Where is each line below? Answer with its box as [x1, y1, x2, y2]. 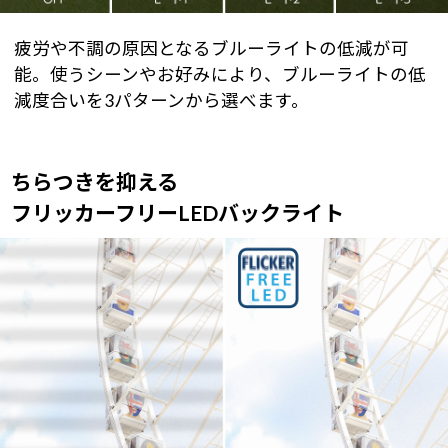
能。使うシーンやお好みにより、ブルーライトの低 [14, 63, 426, 85]
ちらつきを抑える [10, 168, 178, 194]
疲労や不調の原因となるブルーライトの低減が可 [14, 37, 409, 59]
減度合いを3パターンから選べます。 [14, 89, 309, 111]
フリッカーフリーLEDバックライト [10, 199, 344, 225]
